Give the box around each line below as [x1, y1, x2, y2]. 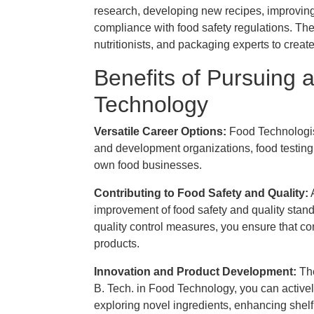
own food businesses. [94, 159, 202, 171]
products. [94, 238, 139, 250]
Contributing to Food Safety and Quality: [94, 187, 308, 199]
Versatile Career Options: [94, 125, 229, 137]
